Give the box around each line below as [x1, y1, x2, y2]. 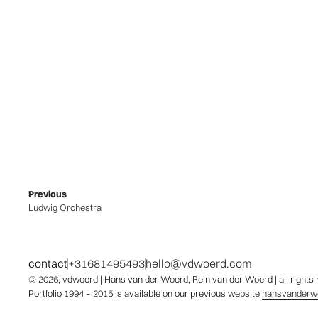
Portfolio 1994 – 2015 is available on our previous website [28, 287, 262, 299]
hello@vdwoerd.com [146, 256, 252, 270]
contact [28, 256, 67, 270]
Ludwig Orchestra [28, 201, 102, 213]
